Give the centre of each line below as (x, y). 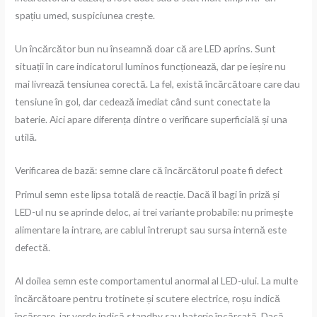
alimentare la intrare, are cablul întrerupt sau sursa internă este (151, 230)
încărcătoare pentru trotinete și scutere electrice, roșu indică (148, 299)
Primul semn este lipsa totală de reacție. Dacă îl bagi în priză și (148, 195)
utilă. (26, 137)
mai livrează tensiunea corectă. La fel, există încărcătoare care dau (158, 83)
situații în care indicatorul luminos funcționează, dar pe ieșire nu (151, 66)
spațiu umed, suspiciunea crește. (85, 15)
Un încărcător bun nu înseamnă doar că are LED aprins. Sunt (146, 48)
